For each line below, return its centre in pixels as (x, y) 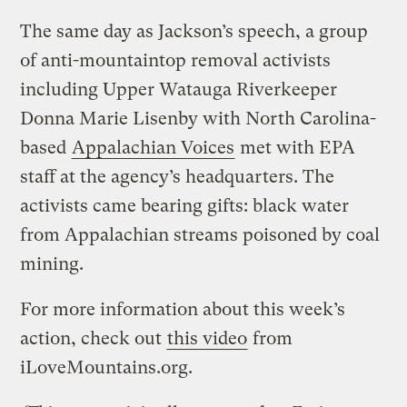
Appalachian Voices (154, 147)
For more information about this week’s (183, 309)
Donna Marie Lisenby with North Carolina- (199, 118)
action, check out (94, 338)
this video (208, 338)
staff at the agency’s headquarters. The (178, 176)
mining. (52, 263)
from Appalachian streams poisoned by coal (200, 234)
